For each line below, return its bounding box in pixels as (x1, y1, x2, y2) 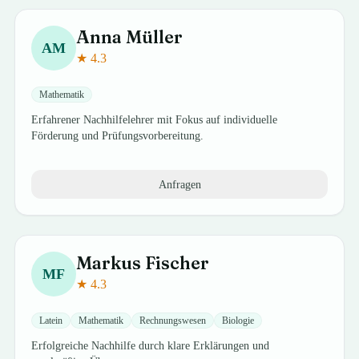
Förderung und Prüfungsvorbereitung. (31, 130, 204, 142)
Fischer (145, 252, 210, 274)
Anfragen (158, 178, 201, 191)
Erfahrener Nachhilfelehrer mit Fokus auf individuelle (31, 114, 278, 126)
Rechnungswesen (139, 315, 207, 326)
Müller (126, 26, 184, 48)
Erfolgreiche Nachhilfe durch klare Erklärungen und (31, 340, 270, 352)
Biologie (222, 315, 255, 326)
